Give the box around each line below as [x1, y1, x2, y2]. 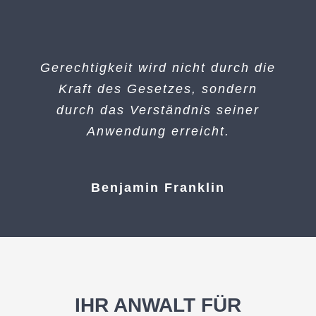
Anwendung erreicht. [86, 124, 230, 139]
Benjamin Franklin [91, 180, 225, 195]
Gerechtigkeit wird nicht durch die [40, 61, 276, 75]
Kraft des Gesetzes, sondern [59, 82, 257, 97]
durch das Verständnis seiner [56, 103, 260, 118]
